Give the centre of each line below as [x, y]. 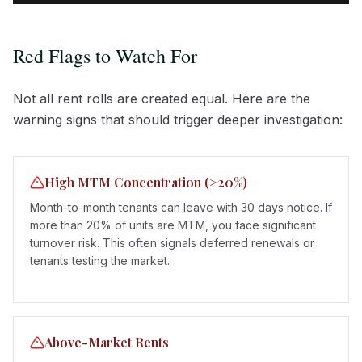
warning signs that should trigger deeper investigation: [178, 119]
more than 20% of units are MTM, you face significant [173, 225]
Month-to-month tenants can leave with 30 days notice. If [181, 207]
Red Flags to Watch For [105, 55]
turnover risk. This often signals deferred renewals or [172, 242]
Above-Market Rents [107, 342]
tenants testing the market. [100, 260]
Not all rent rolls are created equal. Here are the [162, 98]
